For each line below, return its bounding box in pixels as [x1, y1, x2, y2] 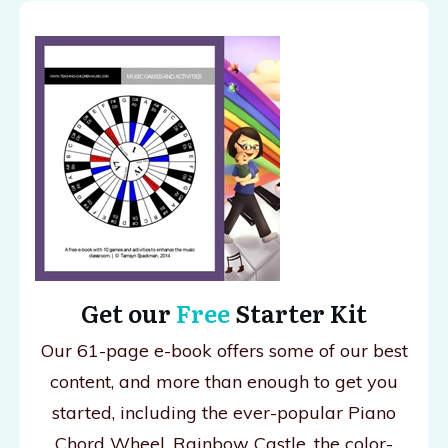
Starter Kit [235, 295, 367, 331]
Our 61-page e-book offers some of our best [40, 339, 408, 363]
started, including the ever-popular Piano [52, 401, 396, 425]
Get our [81, 295, 176, 331]
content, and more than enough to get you [50, 370, 398, 394]
